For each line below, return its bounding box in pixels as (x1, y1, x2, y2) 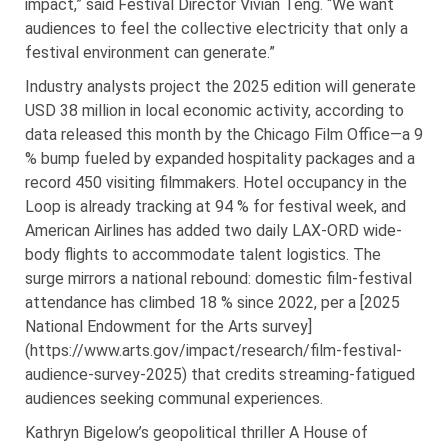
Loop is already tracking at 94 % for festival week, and (25, 196, 406, 216)
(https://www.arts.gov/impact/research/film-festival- (25, 340, 402, 360)
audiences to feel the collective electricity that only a (25, 18, 408, 38)
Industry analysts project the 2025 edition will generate (25, 76, 416, 96)
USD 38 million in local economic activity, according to (25, 100, 404, 120)
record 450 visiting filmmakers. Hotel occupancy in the (25, 172, 407, 192)
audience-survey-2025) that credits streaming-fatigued (25, 364, 415, 384)
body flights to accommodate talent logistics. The (25, 244, 381, 264)
